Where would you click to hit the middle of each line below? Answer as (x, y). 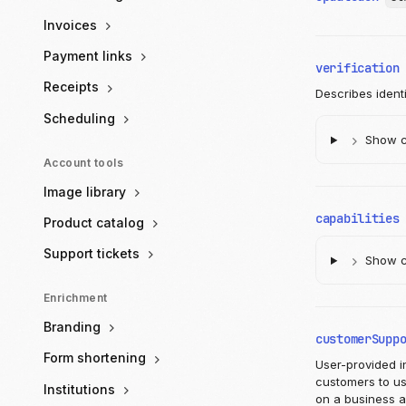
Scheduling (81, 118)
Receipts (73, 87)
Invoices (72, 25)
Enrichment (76, 298)
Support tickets (93, 254)
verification (358, 68)
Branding (74, 327)
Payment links (90, 56)
